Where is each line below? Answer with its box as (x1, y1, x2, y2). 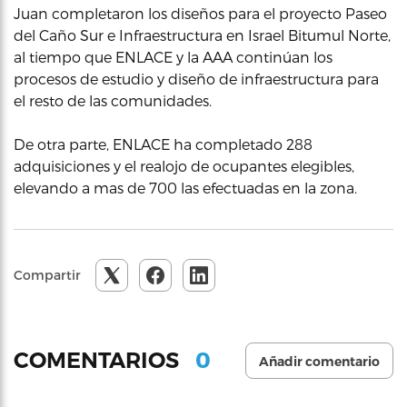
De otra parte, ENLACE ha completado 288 (14, 134, 313, 153)
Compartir (14, 266, 81, 283)
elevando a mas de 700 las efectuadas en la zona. (14, 178, 357, 196)
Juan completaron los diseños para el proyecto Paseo (14, 4, 387, 22)
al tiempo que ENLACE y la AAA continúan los (14, 47, 333, 65)
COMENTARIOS (14, 347, 184, 374)
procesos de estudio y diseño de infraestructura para (14, 69, 379, 87)
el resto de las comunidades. (14, 91, 212, 109)
